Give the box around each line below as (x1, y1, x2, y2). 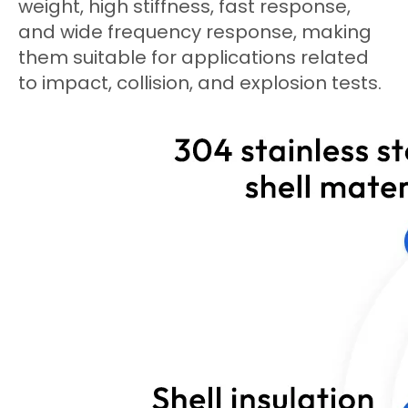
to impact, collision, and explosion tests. (18, 70, 382, 96)
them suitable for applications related (18, 45, 369, 70)
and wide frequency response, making (18, 19, 372, 45)
